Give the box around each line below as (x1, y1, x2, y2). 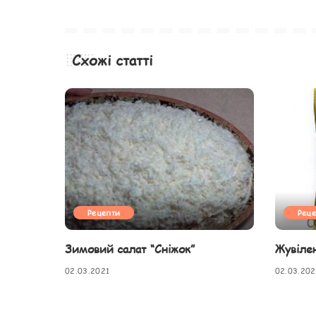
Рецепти (87, 207, 121, 219)
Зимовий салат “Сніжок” (65, 241, 195, 257)
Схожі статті (72, 50, 153, 71)
